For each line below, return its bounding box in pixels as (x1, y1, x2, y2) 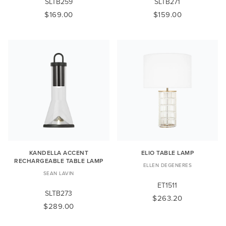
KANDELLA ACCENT (29, 148, 88, 157)
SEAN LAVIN (43, 169, 74, 177)
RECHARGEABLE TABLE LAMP (14, 156, 103, 165)
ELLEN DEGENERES (143, 161, 192, 169)
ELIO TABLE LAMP (141, 148, 194, 157)
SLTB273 (45, 188, 73, 199)
